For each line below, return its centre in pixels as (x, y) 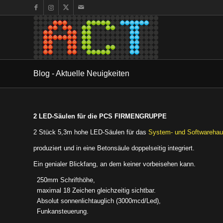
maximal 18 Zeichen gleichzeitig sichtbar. (96, 191)
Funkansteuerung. (63, 212)
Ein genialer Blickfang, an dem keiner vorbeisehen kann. (114, 164)
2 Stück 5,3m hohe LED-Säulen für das (90, 132)
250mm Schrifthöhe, (66, 180)
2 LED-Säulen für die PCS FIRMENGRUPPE (100, 116)
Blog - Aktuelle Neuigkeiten (81, 73)
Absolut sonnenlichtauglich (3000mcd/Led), (99, 201)
